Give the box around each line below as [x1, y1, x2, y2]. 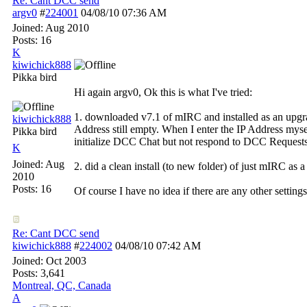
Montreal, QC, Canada [12, 280, 111, 291]
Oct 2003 [46, 255, 86, 267]
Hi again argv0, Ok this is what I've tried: [74, 86, 252, 98]
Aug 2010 [45, 22, 89, 34]
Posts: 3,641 [12, 267, 65, 279]
